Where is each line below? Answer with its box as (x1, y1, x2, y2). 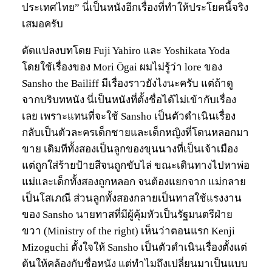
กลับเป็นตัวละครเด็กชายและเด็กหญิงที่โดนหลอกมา (22, 126, 249, 138)
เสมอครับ (22, 18, 63, 30)
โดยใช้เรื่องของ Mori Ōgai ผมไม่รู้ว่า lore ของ (22, 61, 222, 73)
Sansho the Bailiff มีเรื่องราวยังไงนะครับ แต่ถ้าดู (22, 77, 233, 89)
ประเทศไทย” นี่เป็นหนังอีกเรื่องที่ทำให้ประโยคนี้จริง (22, 1, 248, 13)
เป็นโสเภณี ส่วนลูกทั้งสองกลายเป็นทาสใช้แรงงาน (22, 192, 242, 204)
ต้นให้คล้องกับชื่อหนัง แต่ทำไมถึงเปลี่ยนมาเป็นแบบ (22, 257, 248, 270)
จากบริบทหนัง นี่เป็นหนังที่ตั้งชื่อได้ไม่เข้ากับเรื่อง (22, 93, 236, 106)
